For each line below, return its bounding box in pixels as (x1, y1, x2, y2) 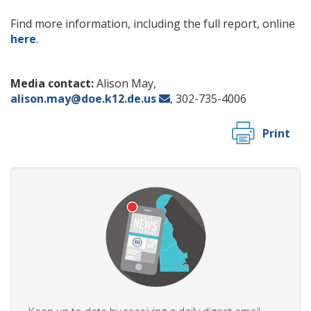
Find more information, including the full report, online (10, 16, 295, 31)
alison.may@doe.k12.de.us (10, 91, 156, 106)
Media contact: (10, 76, 96, 91)
